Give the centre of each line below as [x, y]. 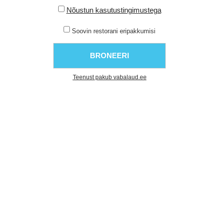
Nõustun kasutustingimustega [114, 10]
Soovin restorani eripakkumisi [113, 31]
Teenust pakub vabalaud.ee [109, 77]
